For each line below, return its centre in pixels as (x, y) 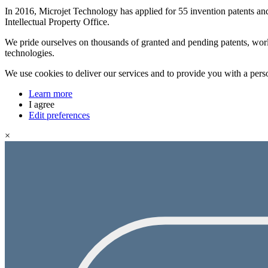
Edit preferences (59, 115)
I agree (42, 104)
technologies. (30, 53)
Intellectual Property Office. (57, 22)
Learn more (51, 93)
